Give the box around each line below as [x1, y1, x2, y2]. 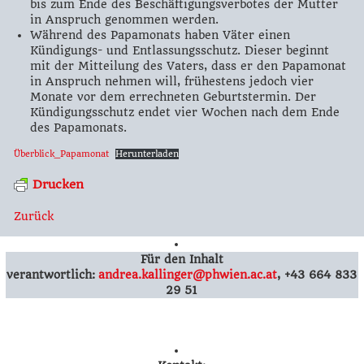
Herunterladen [115, 148, 179, 159]
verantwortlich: [6, 267, 96, 281]
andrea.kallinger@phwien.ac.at [95, 267, 278, 281]
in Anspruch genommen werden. [29, 12, 219, 26]
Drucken [32, 176, 84, 192]
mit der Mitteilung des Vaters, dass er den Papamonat [29, 58, 346, 72]
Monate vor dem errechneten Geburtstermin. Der [29, 89, 316, 103]
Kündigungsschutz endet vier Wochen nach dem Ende [29, 105, 340, 119]
